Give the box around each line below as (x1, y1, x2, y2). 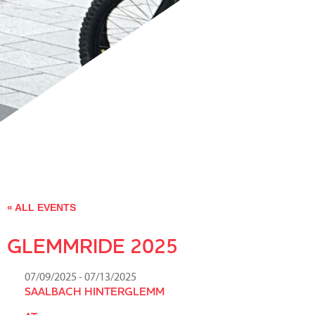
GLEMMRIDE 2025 (7, 233, 178, 258)
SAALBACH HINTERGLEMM (25, 283, 165, 298)
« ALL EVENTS (7, 201, 76, 213)
